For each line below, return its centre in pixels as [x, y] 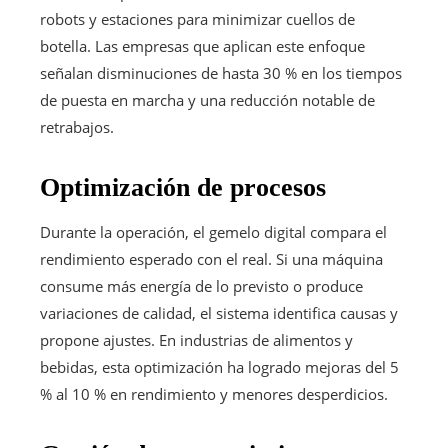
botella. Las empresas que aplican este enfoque [202, 45]
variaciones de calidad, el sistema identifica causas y [219, 312]
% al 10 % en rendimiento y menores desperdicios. [214, 393]
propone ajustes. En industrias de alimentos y [196, 339]
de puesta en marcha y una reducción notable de [207, 99]
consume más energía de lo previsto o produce [201, 285]
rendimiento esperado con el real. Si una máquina [211, 258]
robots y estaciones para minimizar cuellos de [197, 18]
